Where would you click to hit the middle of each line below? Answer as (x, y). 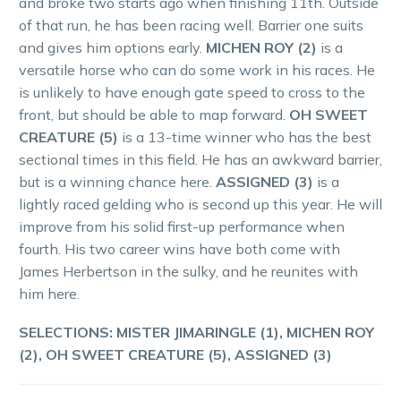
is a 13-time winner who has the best (245, 137)
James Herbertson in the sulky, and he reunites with (188, 272)
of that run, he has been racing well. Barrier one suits (191, 26)
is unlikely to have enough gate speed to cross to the (192, 93)
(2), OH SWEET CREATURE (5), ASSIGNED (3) (175, 354)
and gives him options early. (112, 48)
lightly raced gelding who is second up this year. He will (200, 205)
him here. (49, 294)
